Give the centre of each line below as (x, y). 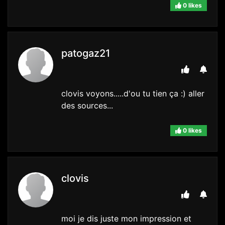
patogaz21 (86, 53)
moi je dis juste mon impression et (126, 219)
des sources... (87, 106)
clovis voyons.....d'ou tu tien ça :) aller (133, 94)
